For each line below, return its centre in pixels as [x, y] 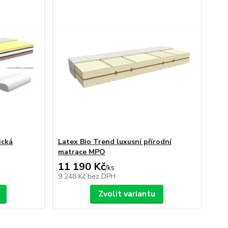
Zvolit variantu [127, 194]
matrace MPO [81, 152]
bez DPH [101, 176]
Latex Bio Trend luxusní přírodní [115, 142]
